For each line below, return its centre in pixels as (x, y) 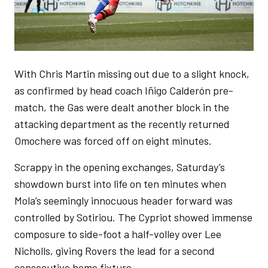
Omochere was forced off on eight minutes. (113, 141)
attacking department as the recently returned (122, 124)
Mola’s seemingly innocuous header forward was (124, 200)
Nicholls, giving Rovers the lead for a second (115, 251)
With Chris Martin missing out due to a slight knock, (132, 74)
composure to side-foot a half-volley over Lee (118, 234)
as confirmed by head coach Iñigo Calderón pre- (124, 90)
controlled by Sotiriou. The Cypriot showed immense (133, 217)
